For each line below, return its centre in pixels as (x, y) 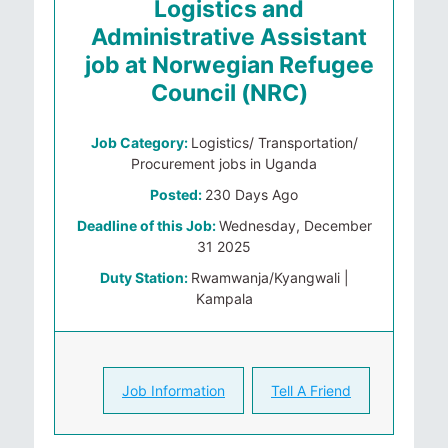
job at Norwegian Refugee (229, 65)
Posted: (177, 194)
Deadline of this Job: (147, 225)
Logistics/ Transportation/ (274, 142)
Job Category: (140, 142)
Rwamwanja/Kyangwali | (269, 277)
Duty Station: (145, 277)
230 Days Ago (251, 194)
